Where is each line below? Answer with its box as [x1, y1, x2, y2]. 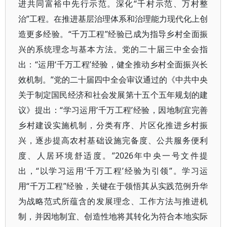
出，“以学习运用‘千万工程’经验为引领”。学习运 [18, 165, 208, 176]
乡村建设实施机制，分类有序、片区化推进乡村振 [18, 120, 208, 131]
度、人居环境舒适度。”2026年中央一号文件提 [18, 150, 208, 161]
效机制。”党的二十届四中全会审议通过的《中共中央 [18, 74, 208, 85]
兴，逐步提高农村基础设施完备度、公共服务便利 [18, 135, 208, 146]
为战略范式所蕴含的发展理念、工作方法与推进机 [18, 196, 208, 207]
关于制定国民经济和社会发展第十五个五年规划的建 [18, 89, 208, 100]
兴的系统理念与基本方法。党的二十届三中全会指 [18, 44, 208, 55]
